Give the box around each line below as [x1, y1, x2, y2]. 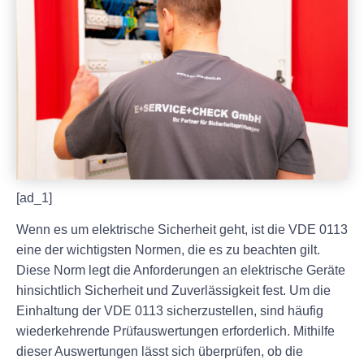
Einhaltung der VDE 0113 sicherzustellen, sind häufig [16, 304, 323, 318]
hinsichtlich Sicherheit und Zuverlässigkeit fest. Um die [16, 284, 331, 298]
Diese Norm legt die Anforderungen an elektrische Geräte [16, 263, 345, 278]
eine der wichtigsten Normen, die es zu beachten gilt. [16, 243, 320, 258]
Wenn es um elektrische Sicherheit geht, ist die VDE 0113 [16, 223, 348, 237]
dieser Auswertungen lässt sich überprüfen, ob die [16, 344, 303, 359]
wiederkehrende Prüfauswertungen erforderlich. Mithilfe [16, 324, 335, 339]
